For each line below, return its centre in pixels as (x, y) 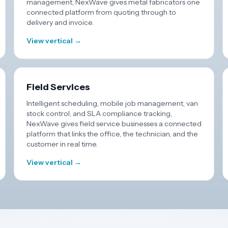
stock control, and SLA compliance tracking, (99, 113)
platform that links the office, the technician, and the (112, 134)
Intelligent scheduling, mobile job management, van (112, 103)
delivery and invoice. (60, 22)
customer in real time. (62, 144)
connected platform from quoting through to (101, 12)
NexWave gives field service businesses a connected (114, 124)
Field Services (58, 87)
